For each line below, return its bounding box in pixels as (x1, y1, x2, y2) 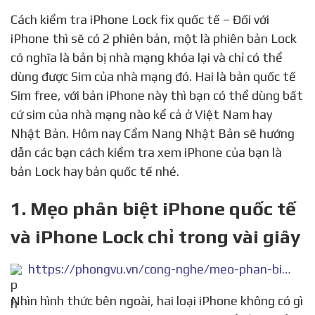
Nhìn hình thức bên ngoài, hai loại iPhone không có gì (11, 293, 20, 309)
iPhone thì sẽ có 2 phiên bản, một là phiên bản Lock (11, 31, 297, 46)
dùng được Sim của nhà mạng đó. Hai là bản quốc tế (11, 69, 296, 84)
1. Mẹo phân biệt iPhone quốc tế (11, 198, 296, 219)
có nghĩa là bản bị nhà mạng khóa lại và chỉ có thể (11, 50, 283, 65)
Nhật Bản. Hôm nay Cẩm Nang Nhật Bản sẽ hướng (11, 126, 295, 141)
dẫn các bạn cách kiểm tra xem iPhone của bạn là (11, 145, 282, 160)
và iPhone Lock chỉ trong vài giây (11, 226, 300, 247)
